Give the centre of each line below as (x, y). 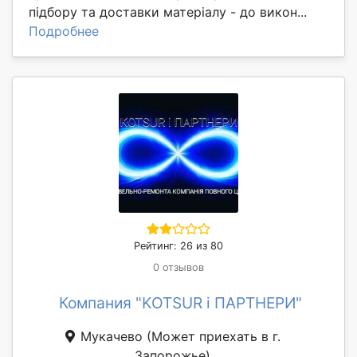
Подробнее (64, 31)
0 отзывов (178, 267)
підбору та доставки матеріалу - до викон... (168, 12)
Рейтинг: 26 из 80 (178, 245)
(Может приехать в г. (214, 336)
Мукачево (112, 336)
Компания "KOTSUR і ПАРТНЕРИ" (180, 302)
